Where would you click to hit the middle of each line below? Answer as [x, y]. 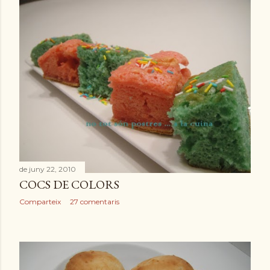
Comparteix [40, 202]
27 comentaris [95, 202]
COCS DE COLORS [69, 185]
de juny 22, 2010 [48, 169]
